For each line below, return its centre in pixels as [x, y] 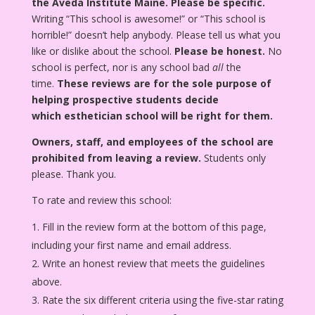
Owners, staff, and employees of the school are [152, 141]
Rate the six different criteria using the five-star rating [162, 300]
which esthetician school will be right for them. [152, 115]
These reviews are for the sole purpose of [164, 83]
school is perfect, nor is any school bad [122, 67]
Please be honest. [219, 51]
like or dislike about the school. [103, 51]
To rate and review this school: [101, 200]
